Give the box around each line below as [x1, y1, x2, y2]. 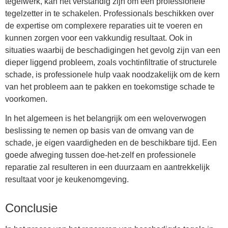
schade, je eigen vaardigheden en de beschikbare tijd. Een [5, 138, 217, 147]
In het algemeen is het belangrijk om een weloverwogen [5, 113, 206, 123]
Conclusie [5, 201, 58, 215]
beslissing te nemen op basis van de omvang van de [5, 126, 194, 135]
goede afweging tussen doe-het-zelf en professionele [5, 150, 196, 159]
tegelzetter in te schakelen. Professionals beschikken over [5, 9, 214, 18]
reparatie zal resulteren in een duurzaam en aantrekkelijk [5, 162, 210, 172]
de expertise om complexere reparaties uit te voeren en [5, 21, 203, 30]
